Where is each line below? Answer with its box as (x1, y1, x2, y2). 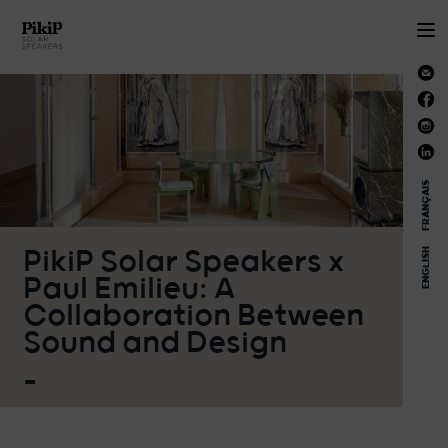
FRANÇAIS (419, 180, 431, 231)
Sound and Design (22, 326, 287, 361)
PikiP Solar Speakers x (22, 245, 344, 280)
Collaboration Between (22, 299, 364, 334)
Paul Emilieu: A (22, 272, 235, 307)
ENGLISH (419, 246, 431, 289)
